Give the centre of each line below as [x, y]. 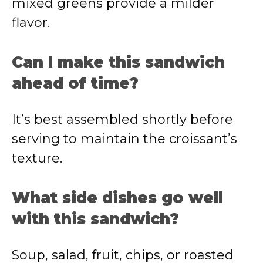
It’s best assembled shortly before [122, 119]
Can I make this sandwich [118, 62]
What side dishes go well [117, 198]
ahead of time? [75, 83]
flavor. [31, 23]
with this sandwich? [95, 219]
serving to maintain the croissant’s [124, 139]
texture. [37, 158]
